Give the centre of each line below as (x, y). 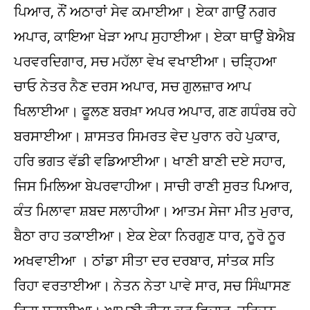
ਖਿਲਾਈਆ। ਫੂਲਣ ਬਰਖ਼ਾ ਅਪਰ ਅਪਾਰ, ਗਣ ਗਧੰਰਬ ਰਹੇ (155, 111)
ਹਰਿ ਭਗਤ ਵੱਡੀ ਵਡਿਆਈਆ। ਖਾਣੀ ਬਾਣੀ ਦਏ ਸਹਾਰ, (150, 161)
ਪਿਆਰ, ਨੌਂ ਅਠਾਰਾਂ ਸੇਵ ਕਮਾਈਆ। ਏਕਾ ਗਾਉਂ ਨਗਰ (145, 11)
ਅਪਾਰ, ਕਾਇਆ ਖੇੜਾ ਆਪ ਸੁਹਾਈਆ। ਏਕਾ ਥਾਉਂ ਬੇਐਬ (154, 36)
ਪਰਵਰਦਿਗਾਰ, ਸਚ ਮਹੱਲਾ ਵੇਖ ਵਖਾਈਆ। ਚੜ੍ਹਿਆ (145, 61)
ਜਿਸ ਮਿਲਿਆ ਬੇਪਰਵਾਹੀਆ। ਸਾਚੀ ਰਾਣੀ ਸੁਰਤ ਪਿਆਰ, (153, 186)
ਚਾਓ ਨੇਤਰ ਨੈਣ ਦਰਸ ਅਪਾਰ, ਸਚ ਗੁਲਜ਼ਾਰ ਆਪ (133, 86)
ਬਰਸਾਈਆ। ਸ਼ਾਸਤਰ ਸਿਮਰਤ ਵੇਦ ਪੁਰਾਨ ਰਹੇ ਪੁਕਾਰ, (147, 136)
